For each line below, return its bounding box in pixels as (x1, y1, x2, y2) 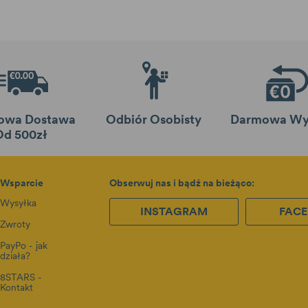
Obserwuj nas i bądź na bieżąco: (109, 176, 255, 189)
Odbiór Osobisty (106, 111, 202, 127)
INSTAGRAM (140, 203, 208, 218)
